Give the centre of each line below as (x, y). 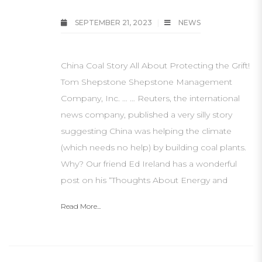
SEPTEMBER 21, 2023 (113, 23)
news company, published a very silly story (146, 115)
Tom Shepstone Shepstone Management (146, 82)
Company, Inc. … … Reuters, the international (150, 98)
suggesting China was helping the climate (146, 131)
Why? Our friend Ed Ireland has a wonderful (149, 164)
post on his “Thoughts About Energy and (144, 180)
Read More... (81, 206)
